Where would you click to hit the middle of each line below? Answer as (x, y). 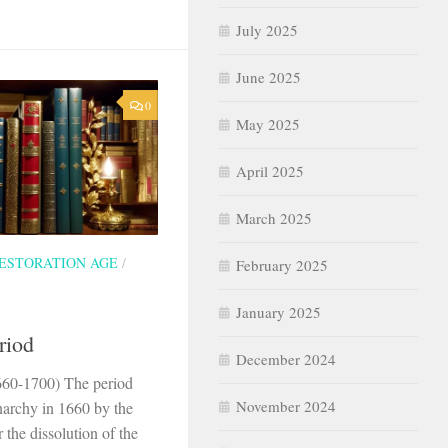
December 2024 (286, 358)
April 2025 (270, 170)
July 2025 (267, 29)
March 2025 (274, 217)
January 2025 (278, 311)
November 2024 (286, 405)
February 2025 (282, 264)
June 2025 (268, 76)
